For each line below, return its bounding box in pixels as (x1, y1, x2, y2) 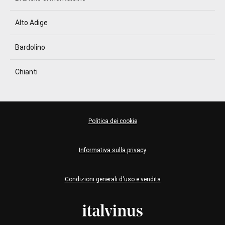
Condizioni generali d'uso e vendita (64, 176, 161, 183)
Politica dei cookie (88, 118, 137, 125)
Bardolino (15, 43, 45, 51)
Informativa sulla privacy (79, 147, 146, 154)
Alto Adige (15, 19, 48, 27)
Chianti (15, 68, 38, 76)
